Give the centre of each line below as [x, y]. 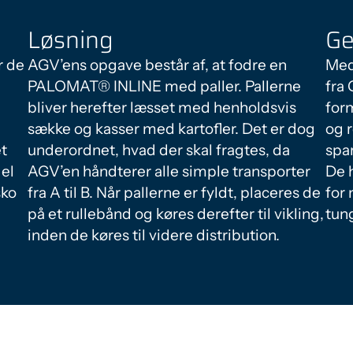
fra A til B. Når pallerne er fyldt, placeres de [174, 193]
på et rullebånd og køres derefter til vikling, [176, 214]
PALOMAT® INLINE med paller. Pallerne [164, 86]
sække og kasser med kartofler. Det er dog [171, 129]
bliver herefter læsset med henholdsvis [162, 108]
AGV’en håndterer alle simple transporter [169, 171]
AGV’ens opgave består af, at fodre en [157, 65]
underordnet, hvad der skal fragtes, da [159, 150]
